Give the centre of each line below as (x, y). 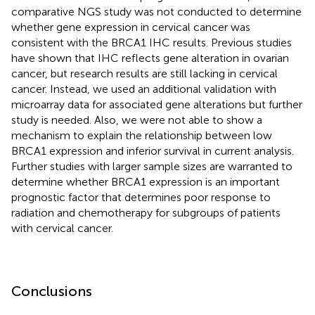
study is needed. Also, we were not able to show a (137, 120)
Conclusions (52, 291)
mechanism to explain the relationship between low (142, 135)
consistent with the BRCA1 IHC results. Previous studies (152, 42)
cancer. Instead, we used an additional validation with (144, 89)
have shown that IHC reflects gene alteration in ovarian (150, 58)
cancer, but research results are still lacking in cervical (144, 73)
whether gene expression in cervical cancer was (131, 27)
